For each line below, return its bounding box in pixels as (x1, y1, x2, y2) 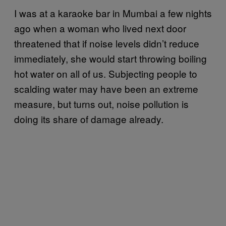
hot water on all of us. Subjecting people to (14, 66, 197, 80)
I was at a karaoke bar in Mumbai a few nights (14, 6, 212, 20)
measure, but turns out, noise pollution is (14, 96, 189, 110)
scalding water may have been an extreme (14, 81, 198, 95)
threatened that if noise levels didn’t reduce (14, 36, 199, 50)
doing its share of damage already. (14, 111, 163, 126)
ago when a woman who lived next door (14, 21, 186, 35)
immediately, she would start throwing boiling (14, 51, 207, 65)
